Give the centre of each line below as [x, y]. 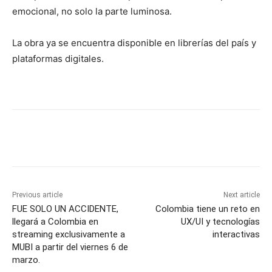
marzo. [26, 260]
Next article [241, 195]
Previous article [37, 195]
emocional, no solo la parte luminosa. [92, 11]
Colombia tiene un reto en [207, 209]
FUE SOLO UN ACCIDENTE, [65, 209]
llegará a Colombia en [55, 221]
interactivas [236, 234]
